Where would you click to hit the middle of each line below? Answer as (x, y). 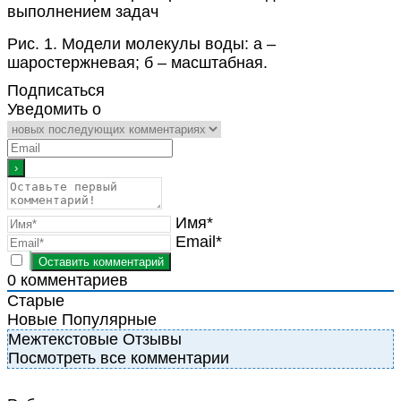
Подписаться (56, 91)
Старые (36, 301)
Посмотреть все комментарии (119, 358)
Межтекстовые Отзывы (95, 340)
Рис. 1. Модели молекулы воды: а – (141, 44)
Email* (199, 242)
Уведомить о (54, 110)
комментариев (72, 281)
